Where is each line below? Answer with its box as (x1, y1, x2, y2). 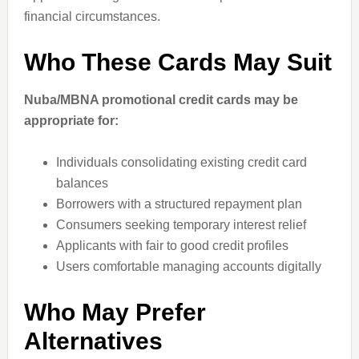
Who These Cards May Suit (23, 49, 332, 75)
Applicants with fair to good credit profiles (55, 239, 288, 252)
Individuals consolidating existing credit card (55, 155, 307, 169)
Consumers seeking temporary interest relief (55, 218, 306, 232)
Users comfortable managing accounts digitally (55, 260, 321, 273)
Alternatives (23, 328, 163, 354)
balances (55, 176, 108, 190)
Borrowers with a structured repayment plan (55, 197, 302, 211)
